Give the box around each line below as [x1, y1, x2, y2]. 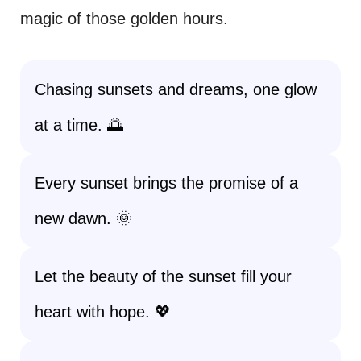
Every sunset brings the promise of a [35, 174, 298, 192]
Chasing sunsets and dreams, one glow [35, 81, 317, 98]
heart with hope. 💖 [35, 303, 171, 321]
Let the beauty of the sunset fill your [35, 268, 292, 285]
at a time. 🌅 [35, 116, 123, 134]
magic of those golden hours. [20, 10, 228, 27]
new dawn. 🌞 [35, 210, 132, 227]
